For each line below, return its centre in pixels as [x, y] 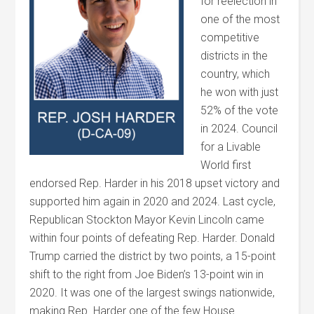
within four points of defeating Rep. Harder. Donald [152, 238]
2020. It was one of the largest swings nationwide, [152, 293]
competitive [230, 37]
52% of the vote [240, 110]
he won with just [240, 92]
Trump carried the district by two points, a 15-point [153, 256]
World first [226, 165]
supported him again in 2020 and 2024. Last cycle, [153, 202]
